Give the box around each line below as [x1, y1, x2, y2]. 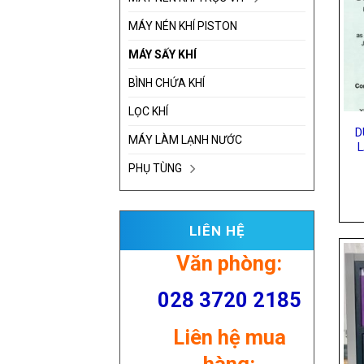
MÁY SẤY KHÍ [128, 47, 197, 61]
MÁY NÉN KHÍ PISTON [128, 19, 237, 32]
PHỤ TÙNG [128, 161, 182, 175]
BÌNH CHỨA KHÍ [128, 76, 205, 89]
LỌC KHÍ [128, 104, 168, 118]
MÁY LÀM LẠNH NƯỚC [128, 132, 242, 146]
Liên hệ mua [172, 325, 286, 350]
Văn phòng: [176, 250, 282, 275]
